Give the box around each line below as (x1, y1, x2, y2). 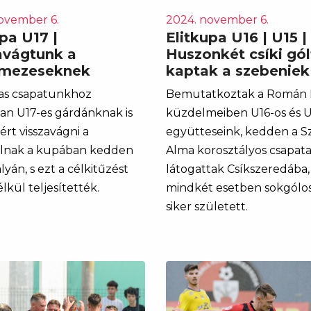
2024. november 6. (166, 12, 269, 26)
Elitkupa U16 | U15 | (166, 28, 307, 46)
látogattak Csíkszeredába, (166, 162, 310, 176)
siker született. (166, 199, 248, 213)
